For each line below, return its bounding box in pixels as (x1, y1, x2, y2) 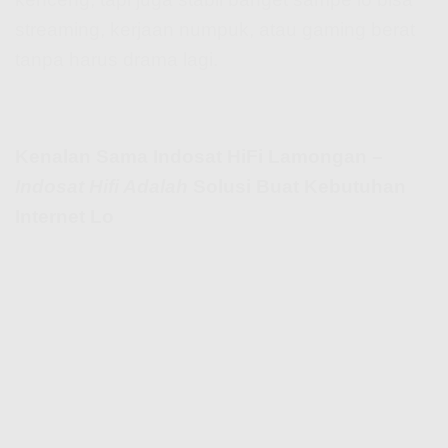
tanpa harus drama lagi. (15, 48, 218, 70)
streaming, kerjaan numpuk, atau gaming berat (15, 18, 415, 40)
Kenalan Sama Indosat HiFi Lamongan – (15, 145, 383, 167)
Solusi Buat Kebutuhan (188, 175, 406, 197)
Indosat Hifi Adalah (15, 175, 188, 197)
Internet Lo (15, 205, 114, 227)
